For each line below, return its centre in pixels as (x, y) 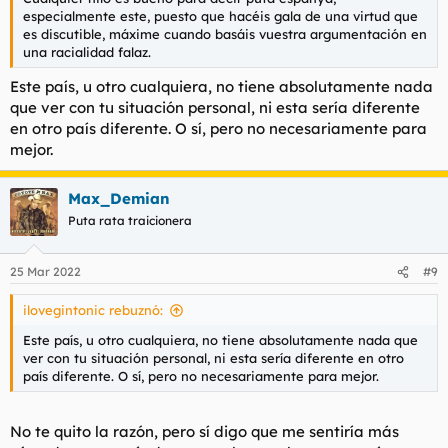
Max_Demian (119, 198)
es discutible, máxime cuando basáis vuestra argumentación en (225, 34)
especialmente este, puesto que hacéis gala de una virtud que (220, 16)
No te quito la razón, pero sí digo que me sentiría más (204, 431)
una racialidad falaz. (87, 52)
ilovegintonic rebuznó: (93, 310)
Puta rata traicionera (130, 220)
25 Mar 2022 (45, 271)
